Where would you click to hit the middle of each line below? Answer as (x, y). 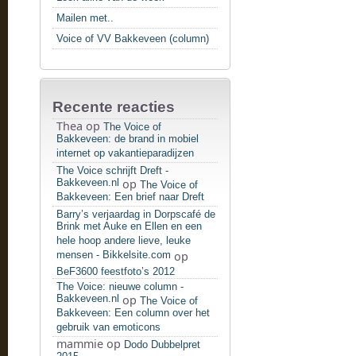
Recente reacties (114, 107)
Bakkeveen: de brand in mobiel (128, 140)
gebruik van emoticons (108, 329)
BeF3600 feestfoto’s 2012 (116, 271)
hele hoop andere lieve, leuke (124, 242)
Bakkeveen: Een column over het (133, 314)
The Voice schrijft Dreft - (112, 170)
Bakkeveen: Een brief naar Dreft (130, 198)
